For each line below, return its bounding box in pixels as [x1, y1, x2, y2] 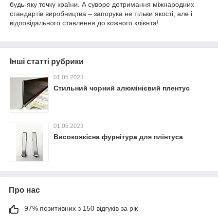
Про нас [9, 186, 40, 195]
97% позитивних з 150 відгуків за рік [24, 204, 138, 213]
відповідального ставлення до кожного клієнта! [10, 19, 159, 27]
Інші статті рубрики [10, 57, 84, 66]
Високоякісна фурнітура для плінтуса [54, 133, 183, 141]
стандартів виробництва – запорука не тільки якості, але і [10, 10, 192, 18]
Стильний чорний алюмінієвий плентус [54, 84, 190, 92]
